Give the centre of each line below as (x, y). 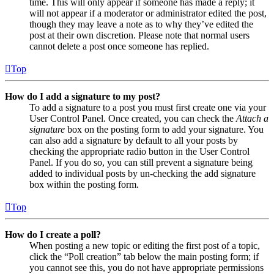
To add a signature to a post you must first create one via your (148, 107)
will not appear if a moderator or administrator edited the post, (148, 13)
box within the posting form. (84, 184)
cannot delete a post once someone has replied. (119, 46)
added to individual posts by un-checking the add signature (143, 173)
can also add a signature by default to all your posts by (134, 140)
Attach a (252, 118)
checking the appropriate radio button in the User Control (139, 151)
